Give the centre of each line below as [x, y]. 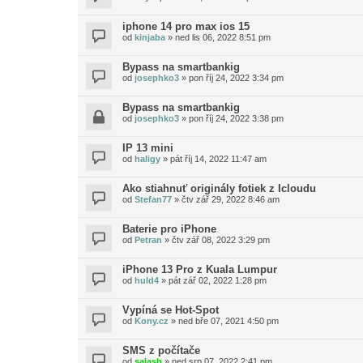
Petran [148, 240]
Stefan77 [153, 199]
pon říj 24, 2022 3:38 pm [236, 118]
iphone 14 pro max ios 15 [186, 26]
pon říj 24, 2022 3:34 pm [236, 78]
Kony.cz [152, 321]
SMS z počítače [161, 350]
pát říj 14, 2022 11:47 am [218, 159]
